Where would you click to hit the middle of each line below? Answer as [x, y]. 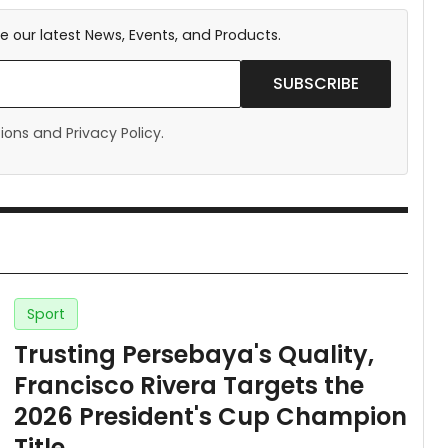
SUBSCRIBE [315, 84]
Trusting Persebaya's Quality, [194, 355]
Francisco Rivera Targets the [189, 386]
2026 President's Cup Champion [210, 417]
